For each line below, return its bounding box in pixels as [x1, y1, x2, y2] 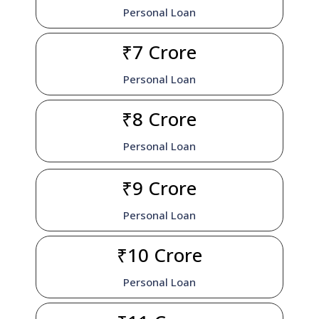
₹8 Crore [122, 106, 197, 132]
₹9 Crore [122, 175, 197, 202]
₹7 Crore [122, 39, 197, 66]
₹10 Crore [116, 242, 202, 268]
